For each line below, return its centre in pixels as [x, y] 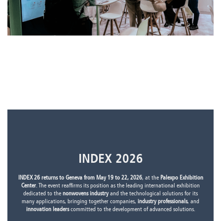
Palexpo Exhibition [182, 178]
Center [29, 186]
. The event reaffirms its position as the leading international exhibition [118, 186]
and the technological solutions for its [153, 194]
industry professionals [163, 202]
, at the [151, 178]
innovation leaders [47, 209]
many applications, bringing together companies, [80, 202]
